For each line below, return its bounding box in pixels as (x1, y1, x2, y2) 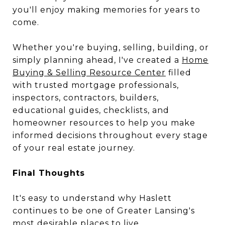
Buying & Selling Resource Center (13, 68, 166, 77)
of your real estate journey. (13, 143, 135, 153)
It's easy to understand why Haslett (13, 193, 172, 203)
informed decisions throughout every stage (13, 131, 208, 140)
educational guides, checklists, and (13, 105, 169, 115)
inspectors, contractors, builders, (13, 93, 159, 102)
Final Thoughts (13, 168, 85, 178)
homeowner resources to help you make (13, 118, 195, 128)
